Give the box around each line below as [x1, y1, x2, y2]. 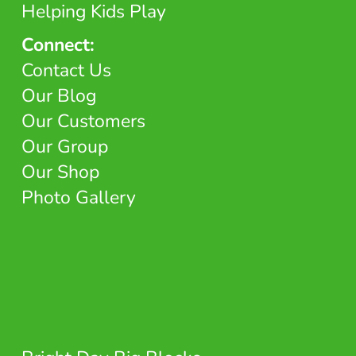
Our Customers [21, 109, 145, 133]
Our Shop [21, 160, 99, 184]
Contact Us [21, 58, 111, 83]
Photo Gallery [21, 185, 136, 210]
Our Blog [21, 83, 96, 108]
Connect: [21, 33, 95, 57]
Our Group [21, 134, 108, 159]
